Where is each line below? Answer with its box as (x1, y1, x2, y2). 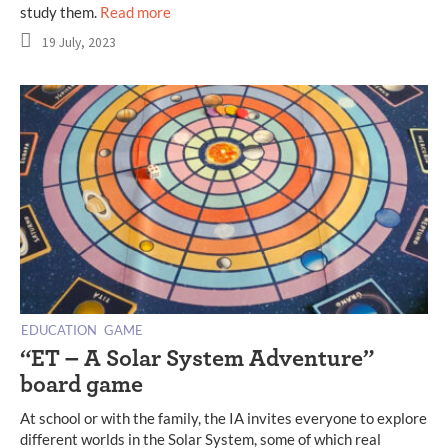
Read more (100, 2, 171, 21)
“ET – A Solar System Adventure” (20, 346, 374, 371)
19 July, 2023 (42, 33, 116, 51)
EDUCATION (21, 321, 98, 338)
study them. (20, 2, 100, 21)
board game (20, 372, 143, 397)
